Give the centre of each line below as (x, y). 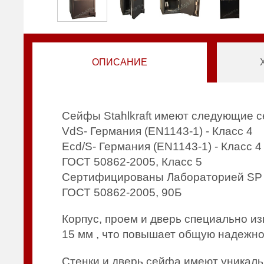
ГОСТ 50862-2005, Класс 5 (132, 162)
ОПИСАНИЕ (120, 62)
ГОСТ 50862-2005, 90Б (122, 193)
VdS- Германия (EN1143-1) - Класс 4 (158, 131)
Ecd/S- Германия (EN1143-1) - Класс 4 (162, 147)
